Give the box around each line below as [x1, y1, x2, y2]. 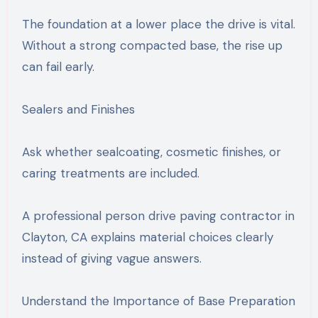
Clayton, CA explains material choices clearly [21, 229, 273, 245]
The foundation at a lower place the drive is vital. [21, 16, 295, 32]
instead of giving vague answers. [21, 250, 202, 266]
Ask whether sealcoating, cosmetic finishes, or [21, 143, 281, 160]
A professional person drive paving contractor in [21, 207, 295, 224]
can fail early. [21, 58, 94, 75]
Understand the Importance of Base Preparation [21, 292, 295, 309]
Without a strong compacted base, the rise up [21, 37, 283, 53]
